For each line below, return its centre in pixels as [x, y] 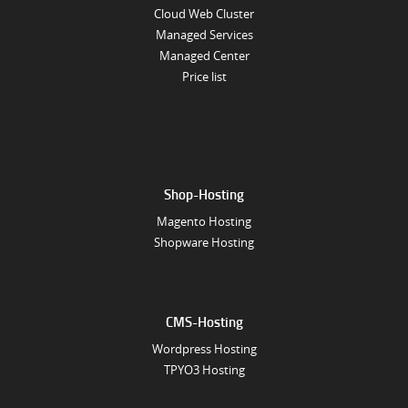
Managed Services [204, 35]
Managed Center [204, 56]
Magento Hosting [204, 222]
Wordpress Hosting [204, 350]
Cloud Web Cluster [204, 14]
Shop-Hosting [204, 194]
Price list [204, 76]
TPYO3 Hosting [204, 371]
